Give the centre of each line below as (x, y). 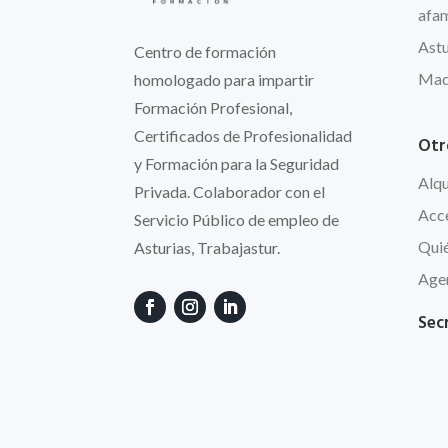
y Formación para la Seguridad (237, 163)
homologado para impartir (224, 79)
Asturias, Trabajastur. (207, 247)
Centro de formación (205, 51)
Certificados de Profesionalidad (243, 135)
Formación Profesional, (213, 107)
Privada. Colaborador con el (230, 191)
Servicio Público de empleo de (237, 219)
